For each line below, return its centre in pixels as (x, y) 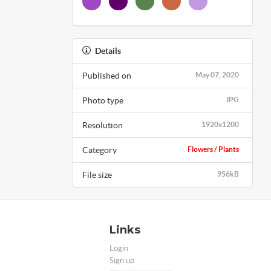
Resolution (102, 125)
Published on (106, 75)
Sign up (122, 260)
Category (99, 150)
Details (108, 51)
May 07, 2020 (217, 74)
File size (97, 175)
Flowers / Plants (213, 149)
